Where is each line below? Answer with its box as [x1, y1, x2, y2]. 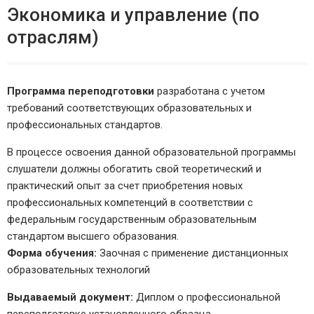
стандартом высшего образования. [7, 230, 179, 243]
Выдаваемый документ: [7, 291, 133, 304]
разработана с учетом [154, 85, 265, 98]
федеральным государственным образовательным [7, 213, 257, 226]
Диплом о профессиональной [133, 291, 280, 304]
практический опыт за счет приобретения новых [7, 179, 243, 193]
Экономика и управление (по [7, 4, 259, 26]
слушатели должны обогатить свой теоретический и [7, 163, 261, 176]
